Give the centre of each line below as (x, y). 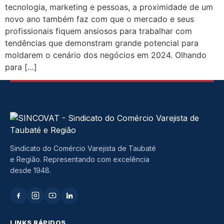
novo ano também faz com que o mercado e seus (99, 19)
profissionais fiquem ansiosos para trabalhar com (98, 31)
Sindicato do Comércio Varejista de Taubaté (83, 148)
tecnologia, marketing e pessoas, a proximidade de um (109, 7)
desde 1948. (30, 170)
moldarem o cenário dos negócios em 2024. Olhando (106, 55)
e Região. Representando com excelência (80, 159)
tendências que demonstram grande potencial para (102, 43)
